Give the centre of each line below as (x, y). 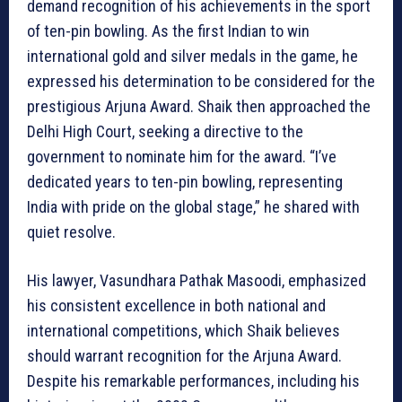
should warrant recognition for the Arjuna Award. (184, 356)
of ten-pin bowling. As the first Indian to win (168, 31)
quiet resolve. (71, 232)
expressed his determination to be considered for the (201, 82)
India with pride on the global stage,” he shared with (193, 207)
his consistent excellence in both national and (176, 306)
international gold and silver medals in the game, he (192, 57)
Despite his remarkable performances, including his (193, 381)
